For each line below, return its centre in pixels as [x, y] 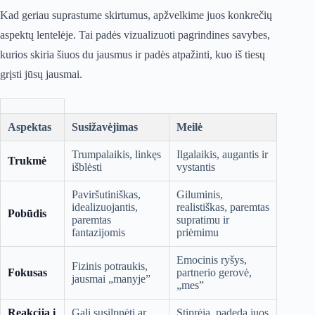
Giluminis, [200, 195]
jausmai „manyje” [111, 279]
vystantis [196, 167]
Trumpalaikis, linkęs [116, 155]
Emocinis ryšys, [212, 260]
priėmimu [198, 233]
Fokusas [27, 273]
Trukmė [27, 161]
